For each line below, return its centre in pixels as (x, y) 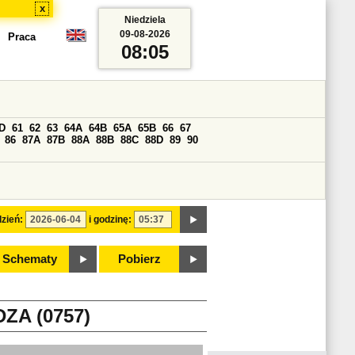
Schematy (29, 259)
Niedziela (145, 20)
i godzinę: (110, 219)
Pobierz (139, 259)
